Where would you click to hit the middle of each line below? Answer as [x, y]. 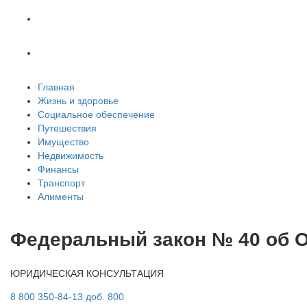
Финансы [58, 169]
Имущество [63, 142]
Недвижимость [71, 156]
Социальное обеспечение [96, 114]
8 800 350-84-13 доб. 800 [67, 296]
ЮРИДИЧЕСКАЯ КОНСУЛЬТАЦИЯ [87, 273]
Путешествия [67, 128]
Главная [56, 87]
